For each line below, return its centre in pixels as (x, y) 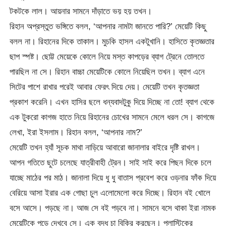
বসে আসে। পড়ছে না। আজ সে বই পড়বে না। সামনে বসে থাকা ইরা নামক (113, 208)
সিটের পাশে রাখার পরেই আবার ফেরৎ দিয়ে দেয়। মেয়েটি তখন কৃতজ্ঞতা (105, 87)
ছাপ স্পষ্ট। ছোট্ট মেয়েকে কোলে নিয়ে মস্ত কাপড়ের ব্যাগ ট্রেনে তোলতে (107, 57)
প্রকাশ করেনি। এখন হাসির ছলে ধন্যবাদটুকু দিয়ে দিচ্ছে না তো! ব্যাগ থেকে (112, 102)
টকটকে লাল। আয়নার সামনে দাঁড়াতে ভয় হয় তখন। (81, 11)
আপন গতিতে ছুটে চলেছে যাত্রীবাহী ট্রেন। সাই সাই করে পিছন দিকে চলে (111, 163)
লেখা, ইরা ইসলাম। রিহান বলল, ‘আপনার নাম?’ (76, 132)
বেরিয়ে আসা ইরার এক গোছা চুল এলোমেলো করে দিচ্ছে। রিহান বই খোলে (110, 193)
